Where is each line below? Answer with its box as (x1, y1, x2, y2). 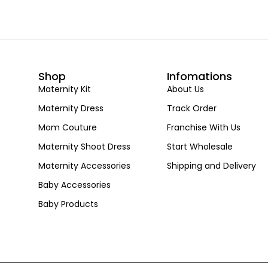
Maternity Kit (38, 83, 92, 95)
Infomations (167, 69, 233, 84)
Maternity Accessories (38, 160, 131, 172)
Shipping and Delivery (167, 160, 257, 172)
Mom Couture (38, 121, 98, 133)
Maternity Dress (38, 102, 104, 114)
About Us (167, 83, 205, 95)
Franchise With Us (167, 121, 241, 133)
